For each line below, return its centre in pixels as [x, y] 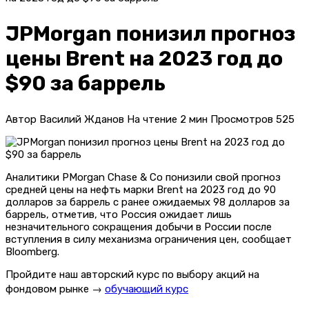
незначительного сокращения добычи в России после [139, 227]
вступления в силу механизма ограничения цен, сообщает [149, 239]
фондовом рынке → [55, 289]
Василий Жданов [82, 119]
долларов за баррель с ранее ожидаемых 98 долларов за [148, 202]
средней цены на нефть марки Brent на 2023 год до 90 [141, 189]
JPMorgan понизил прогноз [150, 33]
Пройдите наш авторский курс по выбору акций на [132, 274]
